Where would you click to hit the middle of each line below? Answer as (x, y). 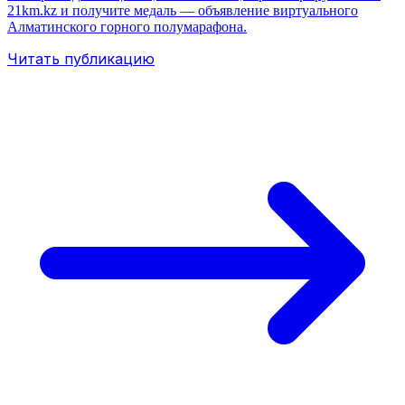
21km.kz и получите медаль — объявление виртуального (183, 11)
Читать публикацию (81, 59)
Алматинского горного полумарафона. (127, 27)
